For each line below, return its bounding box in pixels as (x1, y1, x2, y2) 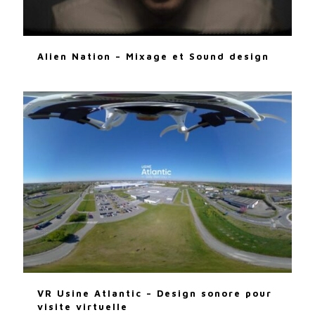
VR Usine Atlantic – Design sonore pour (37, 288, 272, 300)
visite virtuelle (37, 301, 128, 313)
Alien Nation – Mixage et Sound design (37, 51, 269, 63)
